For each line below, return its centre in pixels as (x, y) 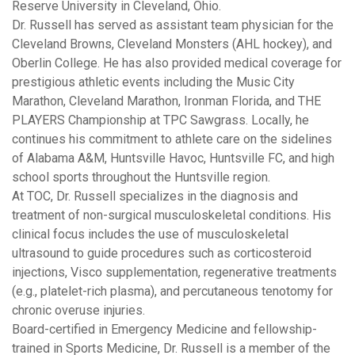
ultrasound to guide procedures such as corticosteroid (162, 253)
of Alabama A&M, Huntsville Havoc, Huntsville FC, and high (173, 158)
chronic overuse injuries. (78, 310)
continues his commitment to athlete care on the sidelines (172, 139)
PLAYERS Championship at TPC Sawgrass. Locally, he (160, 120)
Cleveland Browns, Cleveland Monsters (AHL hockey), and (172, 44)
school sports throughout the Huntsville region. (141, 177)
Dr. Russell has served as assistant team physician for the (173, 25)
